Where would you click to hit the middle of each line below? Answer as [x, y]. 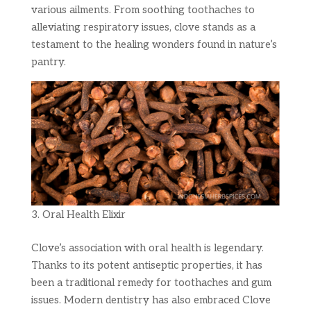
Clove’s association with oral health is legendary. [147, 248]
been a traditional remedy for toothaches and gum [151, 283]
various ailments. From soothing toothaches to [143, 10]
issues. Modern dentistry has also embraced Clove [151, 300]
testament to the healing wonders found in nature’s [154, 44]
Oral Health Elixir [84, 215]
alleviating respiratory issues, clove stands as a [143, 27]
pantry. [48, 62]
